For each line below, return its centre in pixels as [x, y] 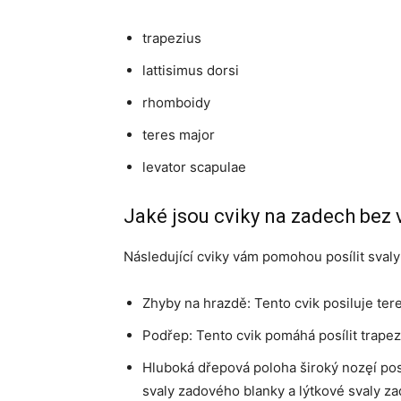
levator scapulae [194, 167]
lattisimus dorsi [191, 70]
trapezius [172, 38]
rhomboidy [176, 102]
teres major [179, 135]
